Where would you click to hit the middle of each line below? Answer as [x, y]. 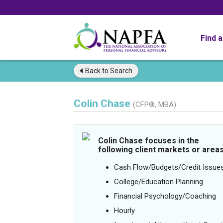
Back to [97, 71]
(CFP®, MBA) [155, 105]
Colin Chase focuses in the [149, 141]
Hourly [124, 211]
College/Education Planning [159, 182]
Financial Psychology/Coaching [165, 196]
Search [120, 71]
